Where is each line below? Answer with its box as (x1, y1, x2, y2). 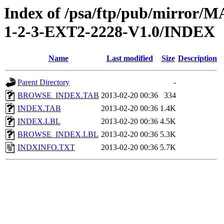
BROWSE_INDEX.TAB (17, 91, 99, 100)
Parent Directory (17, 78, 69, 87)
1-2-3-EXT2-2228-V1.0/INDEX (4, 22, 215, 40)
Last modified (106, 54, 153, 63)
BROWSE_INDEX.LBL (17, 130, 98, 139)
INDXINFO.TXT (17, 143, 75, 152)
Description (178, 54, 217, 63)
